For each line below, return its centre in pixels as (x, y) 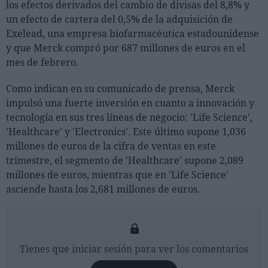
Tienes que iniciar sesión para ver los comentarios (134, 249)
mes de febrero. (43, 62)
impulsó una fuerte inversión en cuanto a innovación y (130, 103)
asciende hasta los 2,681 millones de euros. (105, 189)
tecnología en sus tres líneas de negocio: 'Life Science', (129, 117)
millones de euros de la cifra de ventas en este (111, 146)
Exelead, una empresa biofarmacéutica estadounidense (133, 33)
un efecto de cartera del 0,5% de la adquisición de (119, 19)
